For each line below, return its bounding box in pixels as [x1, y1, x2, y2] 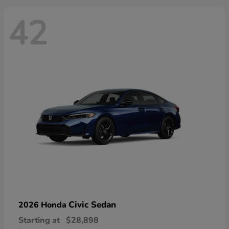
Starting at [18, 214, 60, 226]
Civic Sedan [68, 198, 116, 211]
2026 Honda [18, 199, 68, 211]
